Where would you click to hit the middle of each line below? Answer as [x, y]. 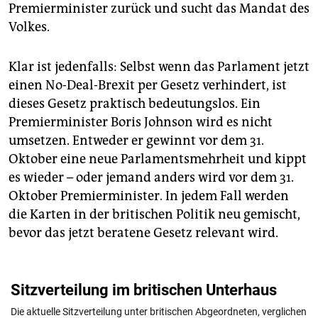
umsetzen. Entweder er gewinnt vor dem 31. [136, 141]
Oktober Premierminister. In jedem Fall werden [149, 196]
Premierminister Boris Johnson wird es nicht [141, 122]
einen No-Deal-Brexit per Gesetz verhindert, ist [148, 86]
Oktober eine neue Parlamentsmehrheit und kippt [158, 159]
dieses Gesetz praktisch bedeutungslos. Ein [135, 104]
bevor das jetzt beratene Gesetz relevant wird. [143, 233]
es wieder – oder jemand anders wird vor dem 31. [151, 178]
